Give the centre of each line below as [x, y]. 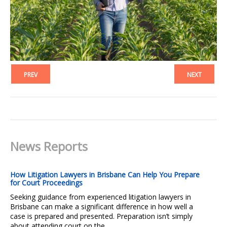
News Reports [49, 146]
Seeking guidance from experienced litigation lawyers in [101, 197]
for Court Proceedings [46, 182]
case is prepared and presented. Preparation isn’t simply [101, 216]
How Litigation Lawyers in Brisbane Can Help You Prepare [105, 174]
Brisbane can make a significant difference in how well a [102, 206]
